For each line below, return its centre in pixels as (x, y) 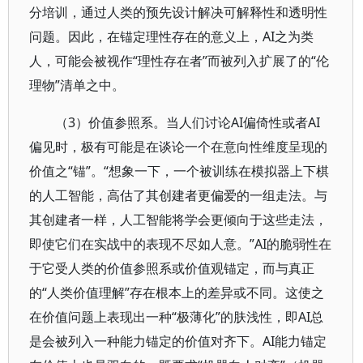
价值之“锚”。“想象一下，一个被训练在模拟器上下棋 (179, 171)
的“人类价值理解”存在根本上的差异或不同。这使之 (177, 293)
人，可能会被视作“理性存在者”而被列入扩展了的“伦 (179, 61)
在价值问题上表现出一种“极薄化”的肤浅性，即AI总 (176, 317)
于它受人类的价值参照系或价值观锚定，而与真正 (172, 268)
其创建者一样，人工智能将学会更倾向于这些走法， (178, 220)
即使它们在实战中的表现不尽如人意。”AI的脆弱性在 (180, 244)
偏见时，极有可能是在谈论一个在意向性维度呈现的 (178, 147)
